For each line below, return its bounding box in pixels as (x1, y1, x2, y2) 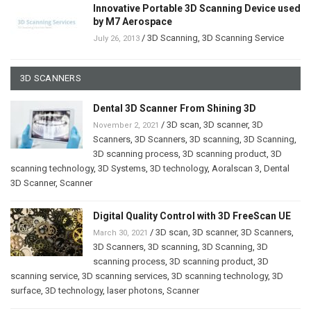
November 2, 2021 (93, 120, 159, 130)
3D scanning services (82, 270, 167, 281)
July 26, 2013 (93, 33, 140, 43)
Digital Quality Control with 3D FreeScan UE (93, 210, 291, 221)
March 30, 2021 (93, 228, 148, 237)
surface (10, 285, 41, 296)
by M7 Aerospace (93, 15, 172, 27)
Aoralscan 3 (212, 162, 260, 174)
